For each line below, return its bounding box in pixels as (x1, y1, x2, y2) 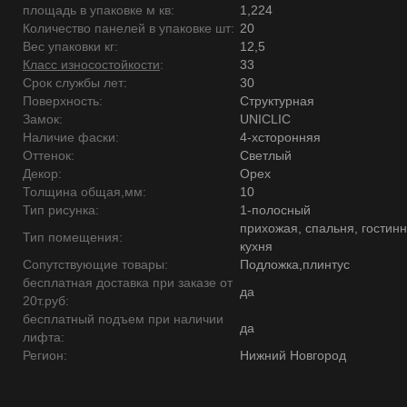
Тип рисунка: (23, 203, 99, 217)
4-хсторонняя (240, 130, 321, 144)
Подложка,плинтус (240, 257, 350, 272)
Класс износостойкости (23, 57, 160, 72)
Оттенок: (23, 148, 74, 163)
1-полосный (240, 203, 311, 217)
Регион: (23, 348, 67, 362)
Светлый (240, 148, 292, 163)
